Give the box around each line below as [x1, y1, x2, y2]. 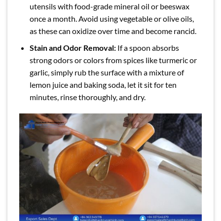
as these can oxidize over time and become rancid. [29, 26, 196, 36]
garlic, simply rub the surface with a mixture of [29, 68, 184, 77]
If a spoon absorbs [115, 43, 179, 53]
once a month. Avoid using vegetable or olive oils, [29, 13, 194, 23]
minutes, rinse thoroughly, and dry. [29, 92, 146, 102]
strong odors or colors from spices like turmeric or [29, 55, 197, 65]
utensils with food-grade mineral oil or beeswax [29, 1, 189, 11]
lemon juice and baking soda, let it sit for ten [29, 80, 177, 90]
